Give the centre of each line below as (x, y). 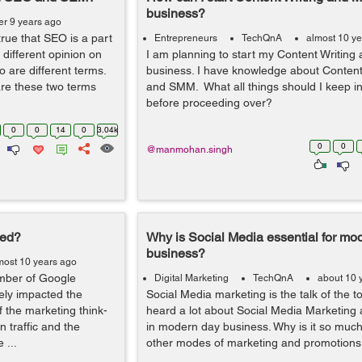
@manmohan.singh (189, 149)
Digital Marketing (191, 278)
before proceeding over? (209, 103)
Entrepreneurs (185, 38)
